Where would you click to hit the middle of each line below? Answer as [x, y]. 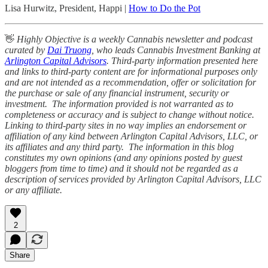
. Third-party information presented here [182, 60]
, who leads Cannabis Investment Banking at [176, 50]
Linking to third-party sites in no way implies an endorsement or [126, 125]
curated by [26, 50]
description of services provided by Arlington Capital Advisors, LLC [133, 179]
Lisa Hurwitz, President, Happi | [67, 8]
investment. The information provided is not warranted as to [119, 103]
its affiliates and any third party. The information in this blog [119, 147]
